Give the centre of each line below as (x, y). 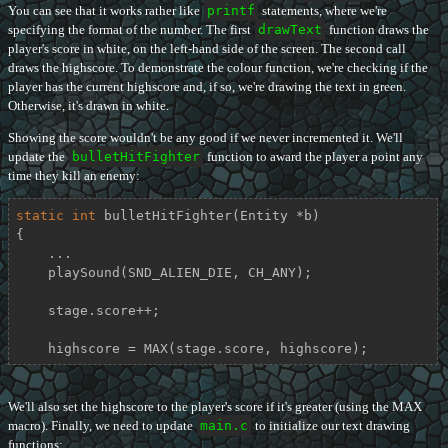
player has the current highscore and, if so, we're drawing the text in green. (207, 87)
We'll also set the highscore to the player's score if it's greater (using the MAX (215, 407)
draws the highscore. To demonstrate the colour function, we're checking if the (218, 68)
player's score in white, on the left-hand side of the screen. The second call (207, 49)
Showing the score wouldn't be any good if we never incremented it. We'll (205, 138)
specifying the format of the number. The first (131, 30)
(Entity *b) (275, 215)
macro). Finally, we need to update (102, 426)
